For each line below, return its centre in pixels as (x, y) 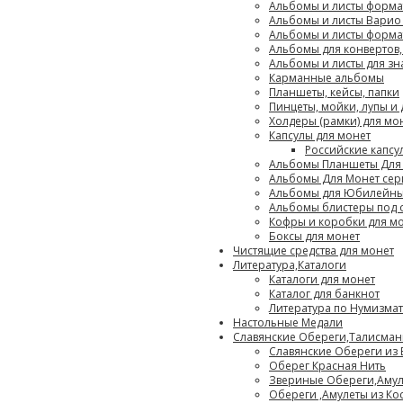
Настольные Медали (288, 322)
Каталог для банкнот (324, 294)
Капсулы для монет (320, 135)
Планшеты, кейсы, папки (334, 92)
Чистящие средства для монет (313, 251)
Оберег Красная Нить (327, 366)
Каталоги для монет (322, 279)
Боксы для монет (314, 236)
